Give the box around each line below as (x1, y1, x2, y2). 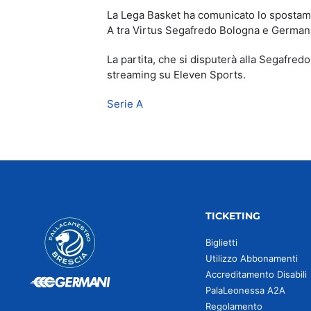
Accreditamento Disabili (205, 269, 307, 280)
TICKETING (205, 210, 260, 222)
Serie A (107, 96, 143, 110)
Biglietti (205, 237, 237, 248)
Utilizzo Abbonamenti (205, 253, 298, 264)
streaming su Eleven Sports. (107, 67, 246, 81)
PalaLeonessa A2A (205, 285, 285, 296)
